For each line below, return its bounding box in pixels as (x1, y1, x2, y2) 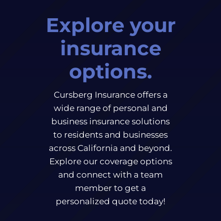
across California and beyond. (49, 143, 172, 153)
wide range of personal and (53, 103, 168, 113)
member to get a (75, 183, 146, 193)
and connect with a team (58, 169, 163, 180)
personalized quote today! (56, 196, 165, 206)
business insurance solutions (51, 116, 170, 126)
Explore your (45, 13, 176, 37)
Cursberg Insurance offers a (53, 89, 168, 100)
